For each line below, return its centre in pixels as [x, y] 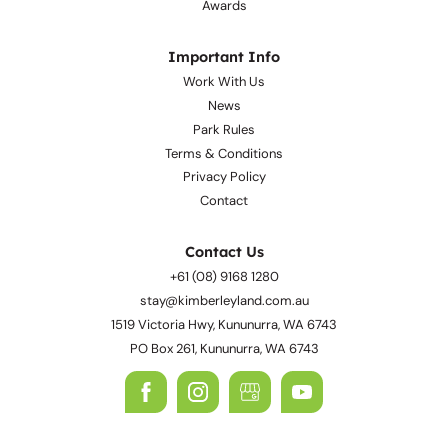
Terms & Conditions [224, 208]
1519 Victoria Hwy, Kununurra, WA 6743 [224, 379]
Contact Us [224, 307]
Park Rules [224, 184]
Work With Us [224, 136]
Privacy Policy [224, 232]
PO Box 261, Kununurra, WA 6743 [224, 403]
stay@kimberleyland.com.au [224, 356]
